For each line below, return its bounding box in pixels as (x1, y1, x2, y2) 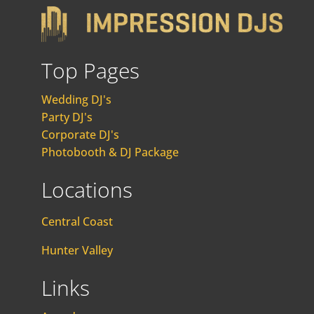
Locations (41, 175, 132, 204)
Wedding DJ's (41, 91, 111, 107)
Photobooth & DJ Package (41, 144, 179, 160)
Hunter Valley (41, 242, 113, 258)
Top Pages (41, 55, 139, 85)
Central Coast (41, 213, 113, 229)
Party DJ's (41, 109, 93, 125)
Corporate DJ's (41, 126, 119, 142)
